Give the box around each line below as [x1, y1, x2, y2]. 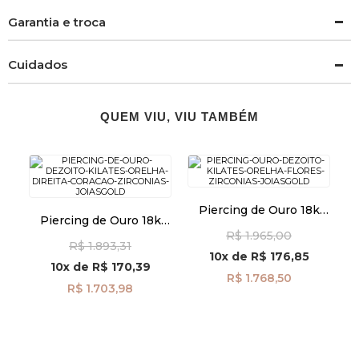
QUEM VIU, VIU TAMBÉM [99, 109, 259, 123]
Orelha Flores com [205, 216, 313, 231]
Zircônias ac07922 [205, 229, 313, 244]
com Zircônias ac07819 [34, 240, 167, 255]
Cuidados [8, 57, 67, 73]
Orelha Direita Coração [34, 226, 166, 241]
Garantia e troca [8, 14, 106, 30]
